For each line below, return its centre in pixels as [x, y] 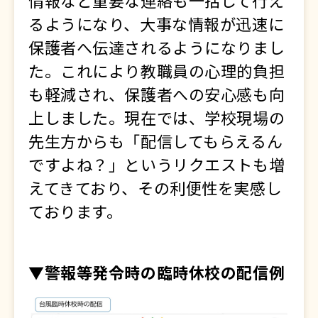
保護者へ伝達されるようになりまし [157, 46]
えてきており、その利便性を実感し [155, 187]
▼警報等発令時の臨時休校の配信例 [157, 272]
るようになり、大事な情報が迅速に [157, 23]
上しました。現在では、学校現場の [157, 117]
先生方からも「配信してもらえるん [156, 140]
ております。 [76, 210]
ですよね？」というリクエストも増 [157, 164]
